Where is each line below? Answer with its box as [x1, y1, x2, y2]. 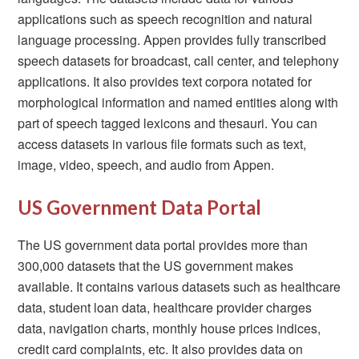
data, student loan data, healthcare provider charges [18, 298, 313, 317]
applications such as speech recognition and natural [18, 10, 313, 28]
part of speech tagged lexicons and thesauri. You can [18, 114, 318, 132]
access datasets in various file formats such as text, [18, 135, 307, 153]
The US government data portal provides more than [18, 236, 309, 254]
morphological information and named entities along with [18, 93, 339, 111]
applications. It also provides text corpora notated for [18, 72, 313, 91]
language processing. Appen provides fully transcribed [18, 30, 327, 49]
